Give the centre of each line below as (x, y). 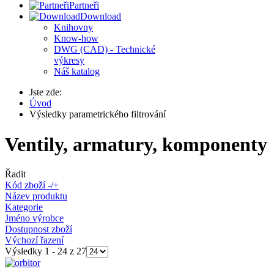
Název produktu (36, 196)
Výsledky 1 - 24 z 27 (46, 251)
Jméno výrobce (34, 218)
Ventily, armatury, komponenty (136, 144)
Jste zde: (48, 92)
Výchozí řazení (34, 240)
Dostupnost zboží (39, 229)
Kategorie (24, 207)
